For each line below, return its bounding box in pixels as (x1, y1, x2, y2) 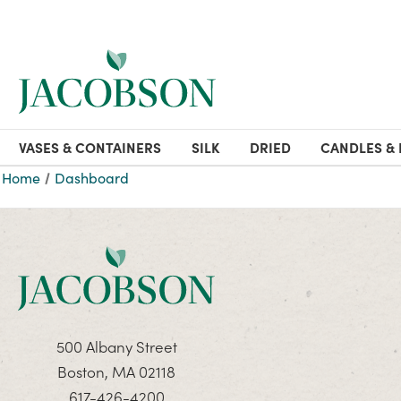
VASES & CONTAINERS (19, 138, 161, 157)
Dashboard (55, 168, 130, 187)
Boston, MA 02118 (57, 361, 175, 382)
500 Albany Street (55, 336, 177, 357)
